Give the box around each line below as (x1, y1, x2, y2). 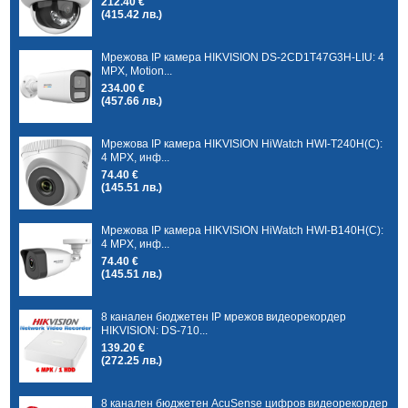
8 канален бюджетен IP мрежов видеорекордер (101, 310, 347, 323)
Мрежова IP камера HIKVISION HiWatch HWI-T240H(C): (101, 137, 383, 150)
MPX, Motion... (101, 64, 173, 77)
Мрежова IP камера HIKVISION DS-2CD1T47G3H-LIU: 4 (101, 50, 385, 64)
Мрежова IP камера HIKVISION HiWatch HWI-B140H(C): (101, 223, 384, 237)
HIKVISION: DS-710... (101, 323, 209, 337)
